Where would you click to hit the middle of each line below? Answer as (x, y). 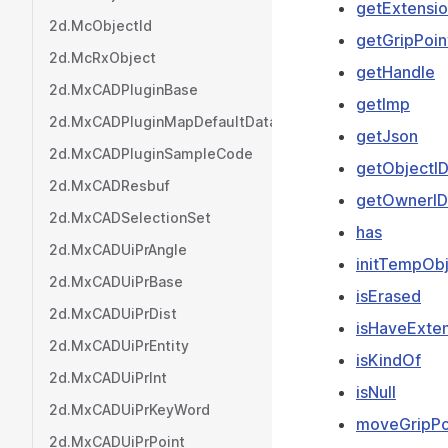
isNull (376, 392)
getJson (387, 136)
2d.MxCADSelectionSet (130, 217)
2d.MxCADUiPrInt (108, 377)
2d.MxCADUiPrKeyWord (129, 409)
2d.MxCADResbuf (109, 185)
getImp (383, 104)
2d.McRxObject (102, 57)
